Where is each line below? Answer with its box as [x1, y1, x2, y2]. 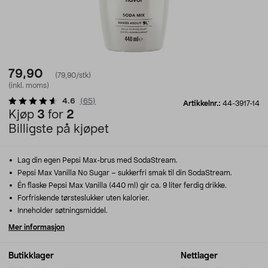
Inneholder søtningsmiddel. [16, 207, 108, 214]
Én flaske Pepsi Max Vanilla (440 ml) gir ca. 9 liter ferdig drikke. [16, 182, 227, 189]
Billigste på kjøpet [8, 123, 109, 135]
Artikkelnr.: [183, 100, 223, 107]
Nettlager [181, 252, 218, 260]
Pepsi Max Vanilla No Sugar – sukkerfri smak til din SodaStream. [16, 169, 232, 176]
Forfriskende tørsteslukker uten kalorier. [16, 194, 150, 202]
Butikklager [8, 252, 54, 260]
